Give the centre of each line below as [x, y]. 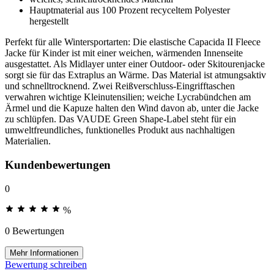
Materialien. [28, 141]
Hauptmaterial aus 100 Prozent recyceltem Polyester [130, 10]
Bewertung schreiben [46, 264]
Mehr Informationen [44, 253]
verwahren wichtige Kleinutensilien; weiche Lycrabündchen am [128, 97]
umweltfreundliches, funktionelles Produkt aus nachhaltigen [120, 130]
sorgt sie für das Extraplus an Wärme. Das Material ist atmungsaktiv [135, 75]
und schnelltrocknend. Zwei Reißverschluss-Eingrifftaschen [120, 86]
